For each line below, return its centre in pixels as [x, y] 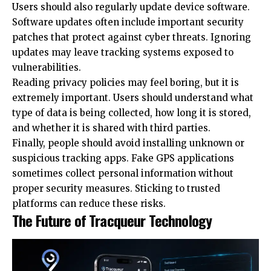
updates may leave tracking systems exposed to [123, 52]
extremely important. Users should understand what [133, 97]
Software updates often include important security [128, 22]
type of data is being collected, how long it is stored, [132, 113]
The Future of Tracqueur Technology [112, 220]
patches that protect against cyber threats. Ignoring [132, 37]
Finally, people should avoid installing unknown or [128, 143]
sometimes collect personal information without [123, 173]
